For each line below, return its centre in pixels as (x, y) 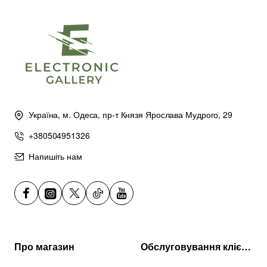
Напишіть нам (55, 156)
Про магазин (44, 247)
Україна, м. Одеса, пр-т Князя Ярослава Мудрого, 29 (131, 115)
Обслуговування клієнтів (246, 247)
